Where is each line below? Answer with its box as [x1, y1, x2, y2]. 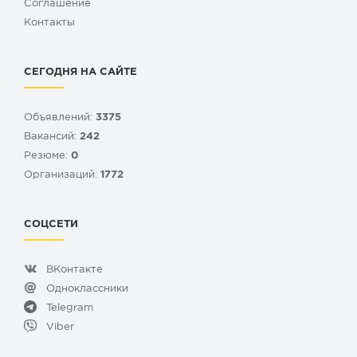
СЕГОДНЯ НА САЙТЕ [24, 68, 137, 77]
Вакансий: [24, 132, 80, 142]
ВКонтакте [46, 265, 103, 275]
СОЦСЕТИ [24, 220, 78, 229]
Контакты [24, 18, 75, 28]
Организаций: [24, 171, 100, 180]
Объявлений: [24, 113, 96, 123]
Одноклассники [46, 284, 128, 294]
